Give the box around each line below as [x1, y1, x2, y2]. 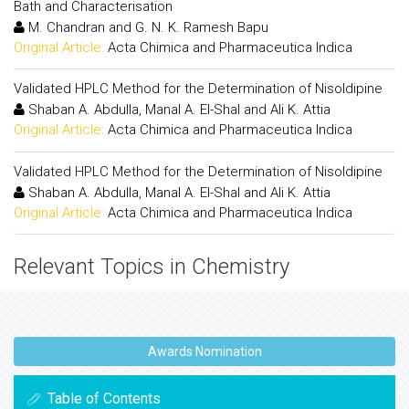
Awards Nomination [147, 344, 262, 359]
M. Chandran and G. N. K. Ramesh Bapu [25, 18, 268, 36]
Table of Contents [47, 390, 161, 407]
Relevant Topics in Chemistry [14, 254, 289, 279]
